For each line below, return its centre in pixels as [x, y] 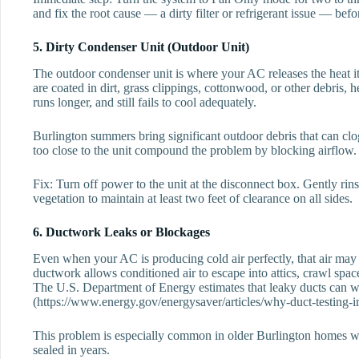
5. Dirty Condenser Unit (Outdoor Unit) [141, 47]
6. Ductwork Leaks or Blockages [121, 232]
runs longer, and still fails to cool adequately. [145, 103]
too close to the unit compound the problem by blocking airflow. [195, 151]
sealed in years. [71, 350]
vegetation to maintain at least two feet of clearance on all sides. [193, 199]
